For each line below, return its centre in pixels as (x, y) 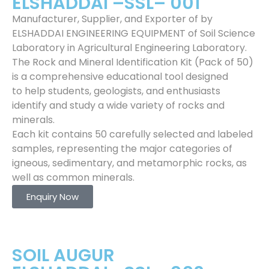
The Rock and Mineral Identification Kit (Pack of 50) (133, 62)
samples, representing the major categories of (122, 149)
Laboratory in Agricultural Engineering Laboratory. (129, 48)
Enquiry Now (53, 197)
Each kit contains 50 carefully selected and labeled (132, 134)
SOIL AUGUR (63, 255)
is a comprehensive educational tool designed (120, 77)
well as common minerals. (73, 177)
